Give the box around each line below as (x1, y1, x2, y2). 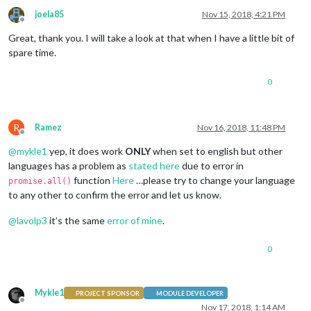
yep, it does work (47, 145, 125, 158)
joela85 (35, 9, 64, 20)
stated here (128, 160, 180, 172)
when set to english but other (151, 145, 283, 158)
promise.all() (8, 176, 72, 187)
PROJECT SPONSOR (76, 289, 140, 297)
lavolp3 (17, 215, 47, 227)
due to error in (180, 160, 244, 172)
